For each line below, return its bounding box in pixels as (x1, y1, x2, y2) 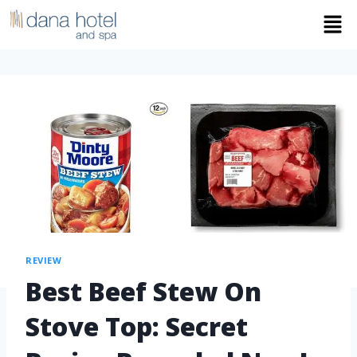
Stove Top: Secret (25, 308, 248, 343)
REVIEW (25, 254, 62, 267)
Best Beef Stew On (25, 273, 261, 308)
